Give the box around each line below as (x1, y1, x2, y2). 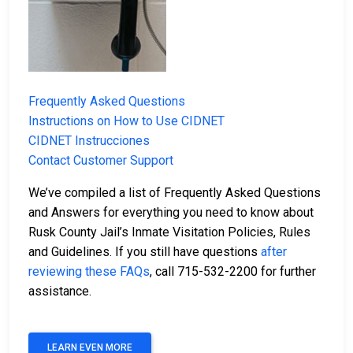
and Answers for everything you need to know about (28, 205, 314, 221)
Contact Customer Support (28, 153, 173, 169)
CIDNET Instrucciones (28, 133, 150, 149)
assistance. (28, 284, 91, 299)
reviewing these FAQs (28, 264, 150, 280)
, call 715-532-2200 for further (150, 264, 316, 280)
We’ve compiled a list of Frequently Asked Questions (28, 185, 321, 201)
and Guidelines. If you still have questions (28, 244, 261, 260)
